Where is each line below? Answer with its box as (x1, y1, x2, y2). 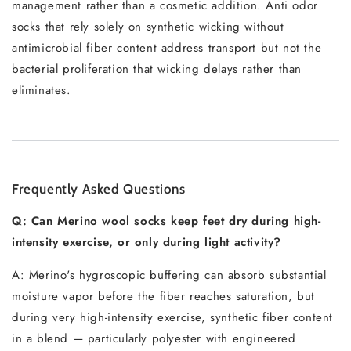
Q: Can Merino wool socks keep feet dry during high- (12, 212, 321, 230)
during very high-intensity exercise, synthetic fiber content (12, 309, 334, 326)
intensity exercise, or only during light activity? (12, 233, 282, 251)
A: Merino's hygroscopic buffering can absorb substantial (12, 266, 327, 284)
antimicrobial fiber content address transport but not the (12, 39, 322, 56)
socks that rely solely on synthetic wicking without (12, 18, 284, 35)
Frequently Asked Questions (12, 181, 186, 197)
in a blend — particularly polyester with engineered (12, 330, 296, 347)
